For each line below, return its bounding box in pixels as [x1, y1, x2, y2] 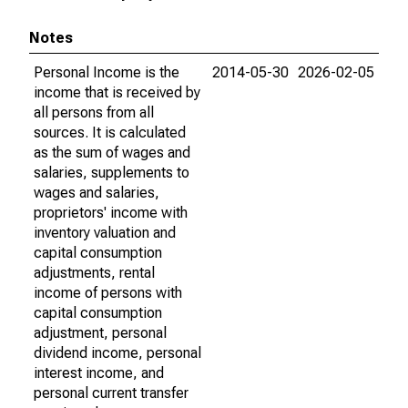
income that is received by [34, 84, 200, 101]
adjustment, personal [34, 324, 167, 342]
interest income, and [34, 364, 164, 382]
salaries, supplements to [34, 164, 189, 181]
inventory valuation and [34, 224, 176, 241]
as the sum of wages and [34, 144, 190, 161]
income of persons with [34, 284, 182, 301]
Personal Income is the [34, 64, 179, 81]
